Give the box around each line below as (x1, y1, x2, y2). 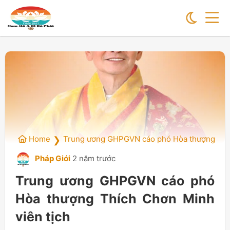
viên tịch (15, 209, 70, 224)
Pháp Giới (33, 154, 70, 164)
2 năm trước (72, 154, 116, 164)
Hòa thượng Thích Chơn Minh (15, 191, 215, 206)
